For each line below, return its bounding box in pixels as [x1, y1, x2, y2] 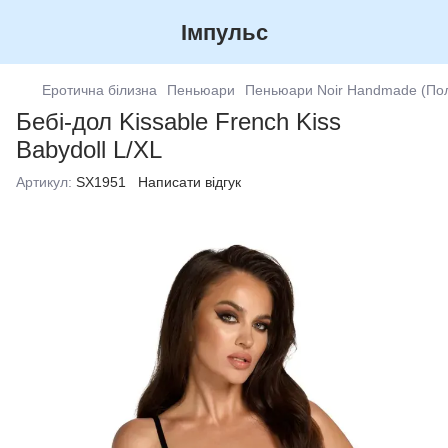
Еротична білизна [42, 82, 157, 98]
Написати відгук [138, 174, 241, 190]
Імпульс [180, 19, 268, 45]
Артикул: [16, 174, 72, 190]
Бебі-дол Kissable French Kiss [16, 108, 341, 135]
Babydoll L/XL [16, 136, 162, 163]
